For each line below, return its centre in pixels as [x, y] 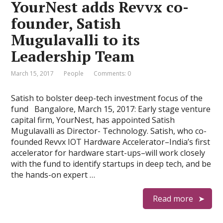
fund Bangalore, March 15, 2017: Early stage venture [111, 109]
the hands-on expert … [53, 175]
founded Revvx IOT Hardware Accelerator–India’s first [111, 142]
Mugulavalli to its [76, 40]
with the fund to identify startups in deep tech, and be [111, 164]
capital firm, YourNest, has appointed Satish [93, 120]
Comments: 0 [112, 73]
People [74, 73]
